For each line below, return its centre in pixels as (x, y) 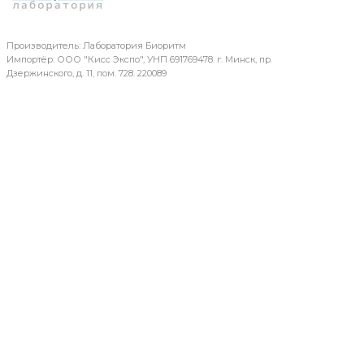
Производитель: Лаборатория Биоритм (96, 45)
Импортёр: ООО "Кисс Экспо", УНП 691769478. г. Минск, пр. (139, 59)
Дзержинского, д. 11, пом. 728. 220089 (86, 73)
